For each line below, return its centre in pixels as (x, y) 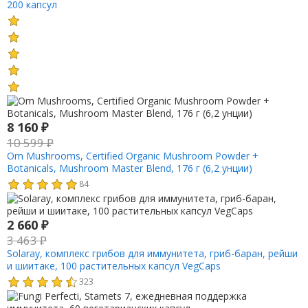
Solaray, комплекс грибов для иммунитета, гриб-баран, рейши (152, 253)
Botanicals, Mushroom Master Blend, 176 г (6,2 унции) (129, 168)
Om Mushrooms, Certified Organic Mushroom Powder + (132, 156)
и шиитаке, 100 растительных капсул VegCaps (113, 265)
